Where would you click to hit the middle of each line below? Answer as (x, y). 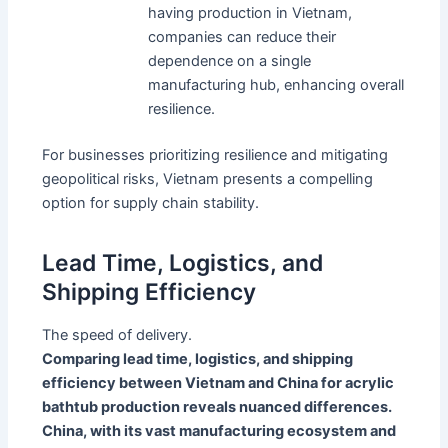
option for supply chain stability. (151, 203)
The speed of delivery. (117, 335)
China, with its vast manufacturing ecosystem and (219, 431)
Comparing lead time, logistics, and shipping (198, 359)
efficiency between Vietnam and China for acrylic (218, 383)
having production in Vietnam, (250, 13)
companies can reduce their (242, 37)
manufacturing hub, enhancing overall (276, 85)
